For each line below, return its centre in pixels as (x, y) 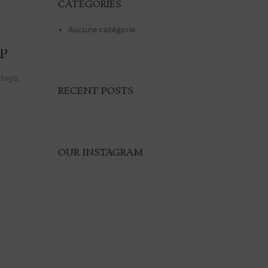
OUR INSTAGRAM (100, 153)
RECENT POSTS (95, 91)
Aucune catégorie (101, 30)
